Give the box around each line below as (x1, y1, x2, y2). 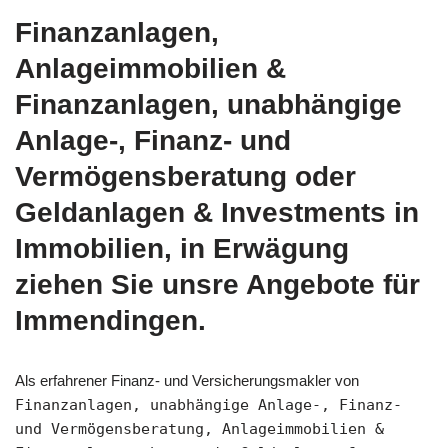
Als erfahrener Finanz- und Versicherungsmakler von (15, 371, 359, 389)
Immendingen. (15, 304, 206, 336)
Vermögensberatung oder (15, 160, 356, 192)
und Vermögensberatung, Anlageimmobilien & (15, 419, 384, 438)
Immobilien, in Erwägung (15, 232, 349, 264)
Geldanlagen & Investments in (15, 196, 419, 228)
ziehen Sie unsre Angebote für (15, 268, 420, 300)
